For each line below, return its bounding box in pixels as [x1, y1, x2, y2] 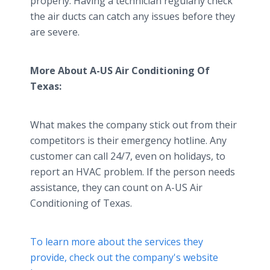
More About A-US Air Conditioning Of [30, 64, 210, 77]
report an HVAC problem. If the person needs [30, 165, 235, 178]
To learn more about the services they [30, 235, 203, 248]
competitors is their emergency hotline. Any [30, 134, 227, 147]
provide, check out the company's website [30, 251, 218, 264]
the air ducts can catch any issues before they [30, 10, 235, 23]
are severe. [30, 25, 80, 39]
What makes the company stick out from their [30, 118, 237, 131]
